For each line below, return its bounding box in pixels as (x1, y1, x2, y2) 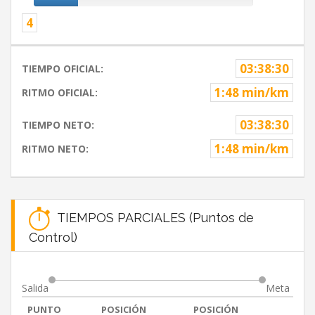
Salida (22, 281, 49, 295)
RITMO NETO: (22, 142, 89, 156)
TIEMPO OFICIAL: (22, 62, 103, 76)
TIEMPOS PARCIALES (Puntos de (50, 210, 254, 225)
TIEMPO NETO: (22, 118, 94, 132)
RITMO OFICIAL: (22, 86, 98, 100)
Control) (29, 230, 77, 245)
